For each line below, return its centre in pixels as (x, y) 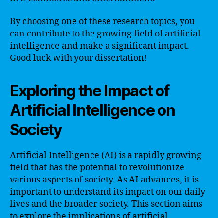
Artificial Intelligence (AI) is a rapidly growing (106, 155)
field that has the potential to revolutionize (97, 168)
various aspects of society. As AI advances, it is (104, 180)
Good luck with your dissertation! (78, 58)
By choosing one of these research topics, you (102, 22)
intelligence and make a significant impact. (100, 46)
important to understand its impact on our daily (108, 192)
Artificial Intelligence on (92, 110)
